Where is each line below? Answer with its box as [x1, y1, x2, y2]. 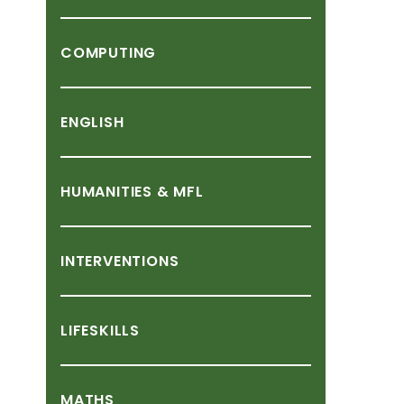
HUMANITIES [60, 181, 153, 202]
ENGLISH [60, 112, 124, 133]
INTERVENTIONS [60, 251, 179, 271]
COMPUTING [60, 42, 157, 63]
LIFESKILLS [60, 320, 140, 341]
